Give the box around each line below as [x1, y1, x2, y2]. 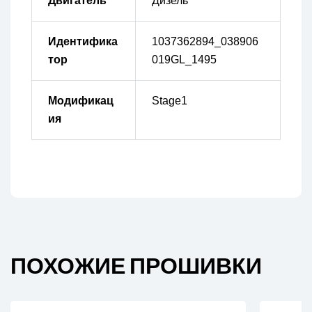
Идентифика [47, 36, 118, 48]
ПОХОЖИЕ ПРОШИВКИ [10, 253, 262, 279]
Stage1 [151, 95, 187, 107]
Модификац [47, 95, 114, 107]
